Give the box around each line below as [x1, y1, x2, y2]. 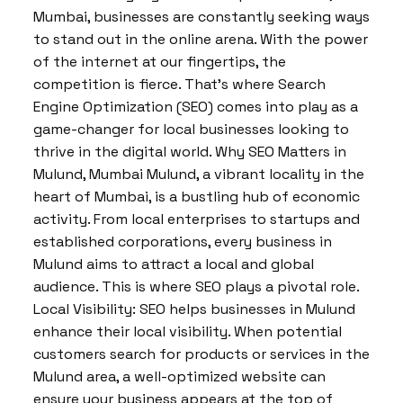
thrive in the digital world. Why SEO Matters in [33, 142, 346, 161]
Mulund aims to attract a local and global [33, 255, 314, 273]
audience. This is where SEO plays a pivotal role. [33, 277, 359, 296]
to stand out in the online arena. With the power [33, 30, 368, 49]
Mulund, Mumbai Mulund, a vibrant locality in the [33, 165, 364, 184]
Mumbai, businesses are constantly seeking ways [33, 7, 370, 26]
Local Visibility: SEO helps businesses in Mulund [33, 300, 355, 318]
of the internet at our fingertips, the [33, 52, 286, 71]
